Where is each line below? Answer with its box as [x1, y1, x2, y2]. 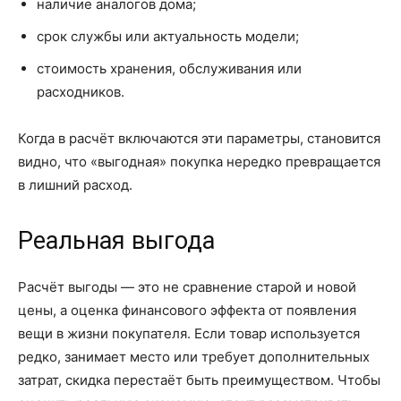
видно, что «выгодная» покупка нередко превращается [18, 152, 380, 170]
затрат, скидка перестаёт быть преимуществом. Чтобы [18, 371, 380, 388]
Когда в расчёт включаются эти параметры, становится [18, 129, 380, 147]
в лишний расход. [18, 175, 132, 193]
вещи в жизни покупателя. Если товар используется [18, 324, 360, 342]
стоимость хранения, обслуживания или [37, 59, 302, 77]
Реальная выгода [18, 226, 215, 255]
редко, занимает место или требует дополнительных [18, 347, 370, 365]
